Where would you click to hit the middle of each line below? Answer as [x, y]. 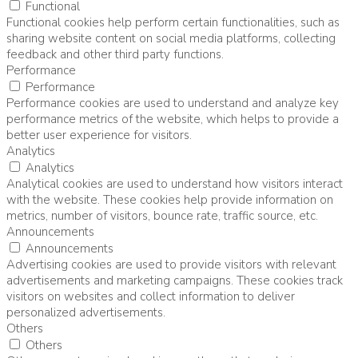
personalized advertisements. [86, 312]
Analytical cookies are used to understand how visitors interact [175, 183]
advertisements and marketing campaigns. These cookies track [175, 280]
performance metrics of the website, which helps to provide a [173, 119]
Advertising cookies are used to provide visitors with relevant [171, 264]
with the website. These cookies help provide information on [170, 199]
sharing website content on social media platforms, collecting [171, 38]
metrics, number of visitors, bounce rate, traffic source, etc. [162, 215]
